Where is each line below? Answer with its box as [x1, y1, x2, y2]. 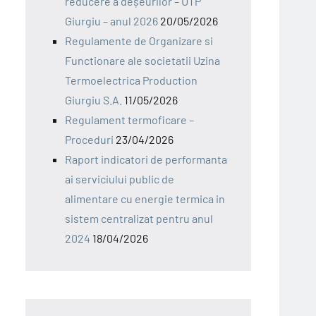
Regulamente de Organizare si [65, 33, 213, 47]
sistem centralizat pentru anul [65, 211, 213, 225]
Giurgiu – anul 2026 [65, 13, 158, 28]
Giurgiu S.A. [65, 92, 122, 107]
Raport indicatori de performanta [65, 152, 227, 166]
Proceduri [65, 132, 114, 146]
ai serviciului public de [65, 171, 174, 186]
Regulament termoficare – [65, 112, 194, 126]
